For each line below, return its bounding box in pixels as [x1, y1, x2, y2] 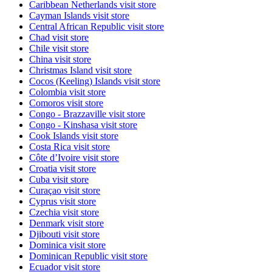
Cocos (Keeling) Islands [29, 76, 124, 87]
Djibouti [29, 229, 63, 240]
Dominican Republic [29, 251, 111, 262]
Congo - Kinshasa [29, 120, 101, 131]
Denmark [29, 218, 67, 229]
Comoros [29, 98, 67, 109]
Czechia [29, 207, 63, 218]
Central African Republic [29, 21, 127, 32]
